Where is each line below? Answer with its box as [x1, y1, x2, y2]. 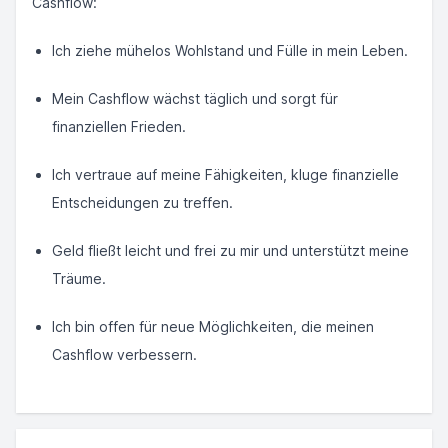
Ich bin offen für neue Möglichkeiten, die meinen [52, 318, 374, 335]
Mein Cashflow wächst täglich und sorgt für [52, 90, 338, 107]
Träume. [52, 270, 106, 287]
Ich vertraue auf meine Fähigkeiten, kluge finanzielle [52, 166, 399, 183]
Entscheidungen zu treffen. [52, 194, 233, 211]
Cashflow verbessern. [52, 346, 197, 363]
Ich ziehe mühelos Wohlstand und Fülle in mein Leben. [52, 42, 408, 59]
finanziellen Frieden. [52, 118, 186, 135]
